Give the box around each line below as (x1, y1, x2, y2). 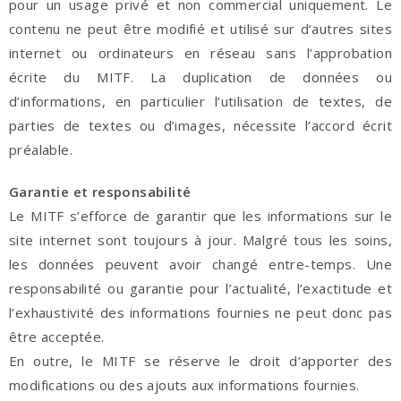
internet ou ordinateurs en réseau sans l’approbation (9, 44, 392, 62)
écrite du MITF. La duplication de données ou (9, 68, 392, 86)
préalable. (9, 141, 73, 158)
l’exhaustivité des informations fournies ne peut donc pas (9, 303, 392, 321)
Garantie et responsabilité (9, 183, 192, 200)
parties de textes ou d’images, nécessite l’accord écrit (9, 116, 392, 134)
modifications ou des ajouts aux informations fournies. (9, 376, 360, 394)
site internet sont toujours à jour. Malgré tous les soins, (9, 231, 392, 249)
